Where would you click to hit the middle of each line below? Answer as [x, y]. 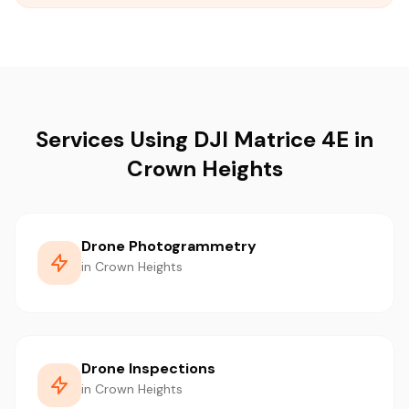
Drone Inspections [148, 368]
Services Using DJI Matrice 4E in [204, 139]
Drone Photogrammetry [169, 246]
